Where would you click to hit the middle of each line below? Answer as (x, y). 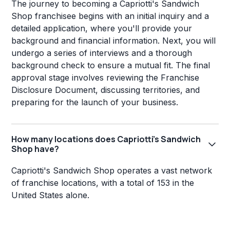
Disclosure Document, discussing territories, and (106, 90)
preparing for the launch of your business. (95, 102)
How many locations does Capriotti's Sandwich (106, 139)
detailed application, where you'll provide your (102, 28)
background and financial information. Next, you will (114, 41)
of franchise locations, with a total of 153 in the (103, 183)
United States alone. (51, 195)
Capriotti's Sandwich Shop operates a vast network (112, 171)
